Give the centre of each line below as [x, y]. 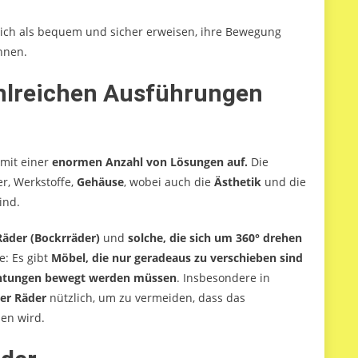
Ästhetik [238, 182]
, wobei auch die [169, 182]
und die [284, 182]
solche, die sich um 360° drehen [215, 238]
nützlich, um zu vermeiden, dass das [147, 298]
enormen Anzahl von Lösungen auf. [150, 162]
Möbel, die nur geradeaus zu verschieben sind [177, 258]
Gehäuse [100, 182]
